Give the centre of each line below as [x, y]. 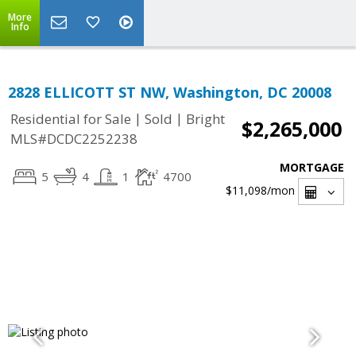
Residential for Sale [71, 119]
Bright [205, 119]
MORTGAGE [312, 167]
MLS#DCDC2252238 [74, 139]
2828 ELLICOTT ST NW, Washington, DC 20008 [170, 92]
